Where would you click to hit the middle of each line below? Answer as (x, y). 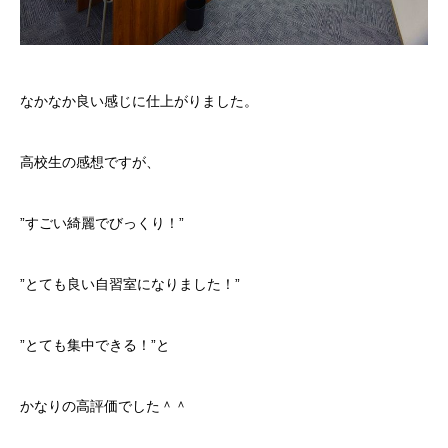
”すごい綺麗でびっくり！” (102, 223)
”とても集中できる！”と (95, 345)
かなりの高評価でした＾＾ (104, 406)
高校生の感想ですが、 (90, 162)
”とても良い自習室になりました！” (130, 284)
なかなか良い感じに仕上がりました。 (139, 101)
